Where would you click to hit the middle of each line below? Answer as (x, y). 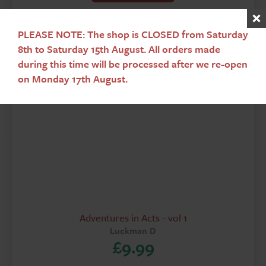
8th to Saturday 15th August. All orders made (119, 49)
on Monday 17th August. (73, 79)
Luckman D (133, 230)
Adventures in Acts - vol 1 (133, 218)
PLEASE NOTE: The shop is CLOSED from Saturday (133, 34)
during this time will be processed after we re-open (133, 64)
